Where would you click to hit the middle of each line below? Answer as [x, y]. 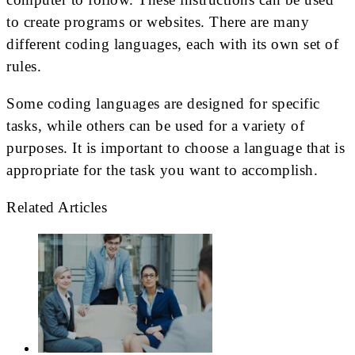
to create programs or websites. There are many [158, 22]
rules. [24, 67]
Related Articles [57, 208]
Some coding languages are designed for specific [163, 104]
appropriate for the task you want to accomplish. [162, 170]
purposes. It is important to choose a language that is [176, 148]
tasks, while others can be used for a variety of [155, 126]
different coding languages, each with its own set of [172, 44]
